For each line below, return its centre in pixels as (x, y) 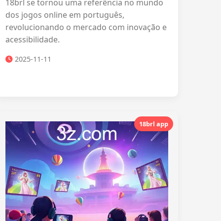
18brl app (154, 124)
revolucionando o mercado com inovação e (86, 27)
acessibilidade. (33, 39)
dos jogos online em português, (65, 15)
